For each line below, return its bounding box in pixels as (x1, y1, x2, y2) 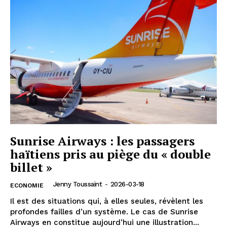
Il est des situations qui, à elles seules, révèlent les (10, 197, 203, 206)
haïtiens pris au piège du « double (10, 146, 211, 163)
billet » (10, 159, 52, 176)
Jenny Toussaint (53, 180, 102, 188)
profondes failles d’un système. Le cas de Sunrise (10, 207, 198, 217)
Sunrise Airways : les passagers (10, 133, 195, 149)
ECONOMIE (10, 182, 44, 190)
